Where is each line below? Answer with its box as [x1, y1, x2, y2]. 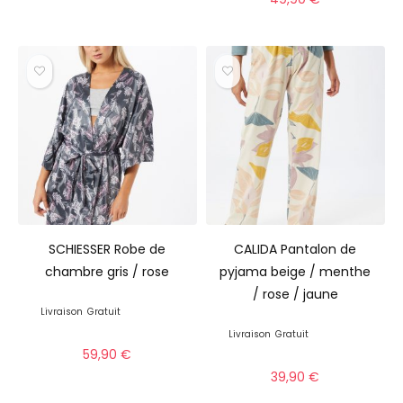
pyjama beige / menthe [219, 262, 372, 281]
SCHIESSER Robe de [49, 239, 166, 258]
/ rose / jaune [252, 284, 338, 303]
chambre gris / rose [45, 262, 170, 281]
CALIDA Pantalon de [234, 239, 357, 258]
